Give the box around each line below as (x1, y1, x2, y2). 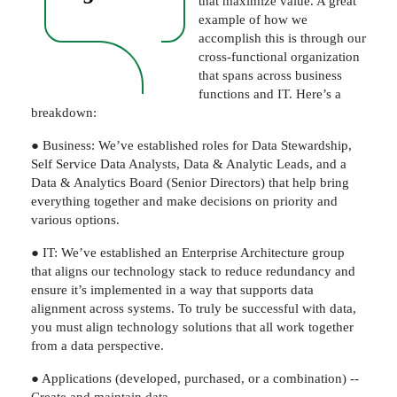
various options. (31, 212, 120, 227)
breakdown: (31, 105, 100, 120)
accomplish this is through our (198, 30, 366, 45)
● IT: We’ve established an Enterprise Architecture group (31, 245, 345, 260)
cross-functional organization (198, 49, 360, 64)
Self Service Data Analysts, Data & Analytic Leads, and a (31, 156, 346, 171)
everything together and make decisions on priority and (31, 193, 338, 208)
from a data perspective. (31, 338, 164, 353)
